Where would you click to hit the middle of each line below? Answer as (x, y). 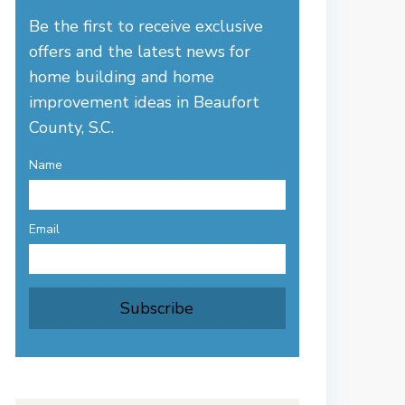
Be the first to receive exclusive (146, 26)
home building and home (122, 77)
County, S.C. (71, 127)
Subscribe (157, 308)
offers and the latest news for (140, 52)
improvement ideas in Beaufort (144, 102)
